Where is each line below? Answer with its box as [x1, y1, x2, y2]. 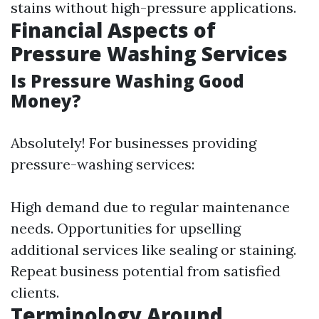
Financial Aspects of [11, 16, 216, 43]
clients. [11, 283, 59, 301]
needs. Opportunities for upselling [11, 219, 241, 237]
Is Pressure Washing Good [11, 69, 244, 93]
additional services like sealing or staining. [11, 241, 296, 258]
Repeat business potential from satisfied [11, 262, 281, 280]
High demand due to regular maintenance [11, 198, 290, 216]
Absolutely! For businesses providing [11, 134, 256, 152]
